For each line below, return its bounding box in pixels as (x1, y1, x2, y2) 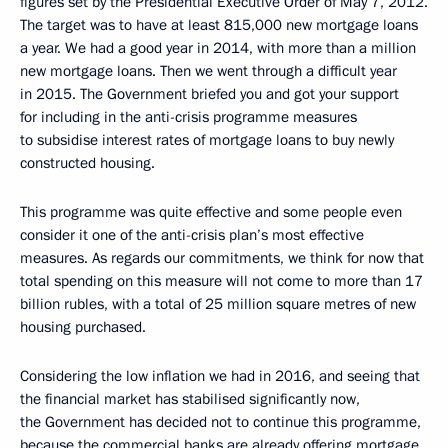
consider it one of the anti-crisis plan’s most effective (20, 225, 364, 245)
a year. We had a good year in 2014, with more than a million (20, 38, 416, 58)
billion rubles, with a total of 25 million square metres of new (20, 294, 416, 314)
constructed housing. (20, 153, 155, 173)
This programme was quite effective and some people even (20, 202, 402, 222)
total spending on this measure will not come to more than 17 (20, 271, 423, 291)
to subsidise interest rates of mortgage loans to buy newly (20, 130, 394, 150)
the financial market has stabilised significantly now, (20, 389, 360, 409)
